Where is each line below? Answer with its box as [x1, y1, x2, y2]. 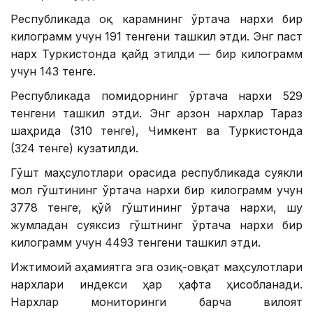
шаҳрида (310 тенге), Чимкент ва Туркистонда [10, 124, 303, 138]
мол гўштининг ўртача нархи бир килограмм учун [10, 183, 303, 198]
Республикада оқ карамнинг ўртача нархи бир [10, 12, 303, 27]
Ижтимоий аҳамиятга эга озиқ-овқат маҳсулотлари [10, 260, 303, 275]
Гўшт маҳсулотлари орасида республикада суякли [10, 166, 303, 180]
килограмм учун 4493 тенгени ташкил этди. [10, 235, 261, 250]
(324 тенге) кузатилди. [10, 141, 138, 156]
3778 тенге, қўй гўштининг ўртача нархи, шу [10, 201, 303, 215]
